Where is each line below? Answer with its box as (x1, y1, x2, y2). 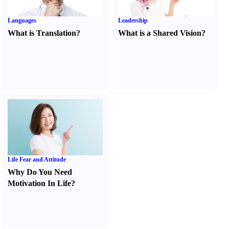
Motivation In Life (8, 179, 71, 188)
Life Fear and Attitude (8, 156, 66, 163)
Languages (8, 17, 36, 24)
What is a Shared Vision (118, 29, 202, 37)
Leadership (118, 17, 148, 24)
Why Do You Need (8, 168, 72, 176)
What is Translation (8, 29, 76, 37)
